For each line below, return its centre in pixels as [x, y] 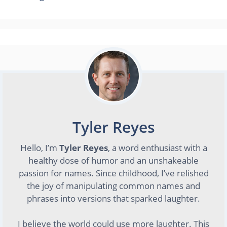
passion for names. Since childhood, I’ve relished [113, 173]
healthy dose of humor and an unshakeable [113, 160]
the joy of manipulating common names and [113, 186]
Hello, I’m [40, 148]
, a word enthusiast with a [157, 148]
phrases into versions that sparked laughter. [113, 198]
